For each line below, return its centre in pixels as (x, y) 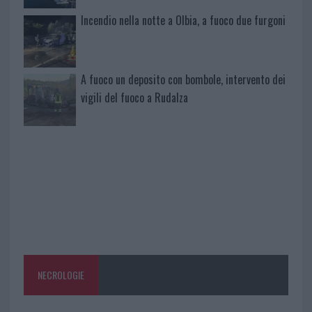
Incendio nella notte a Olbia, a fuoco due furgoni (183, 20)
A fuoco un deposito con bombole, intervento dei (183, 79)
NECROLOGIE (61, 275)
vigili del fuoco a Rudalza (134, 97)
